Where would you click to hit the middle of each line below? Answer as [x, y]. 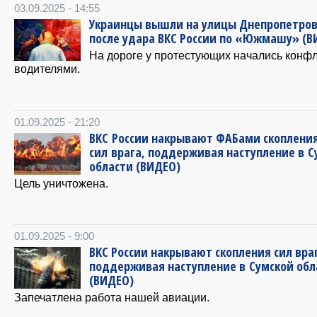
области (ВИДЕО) [135, 166]
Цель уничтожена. [61, 183]
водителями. [47, 68]
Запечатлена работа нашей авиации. [112, 297]
